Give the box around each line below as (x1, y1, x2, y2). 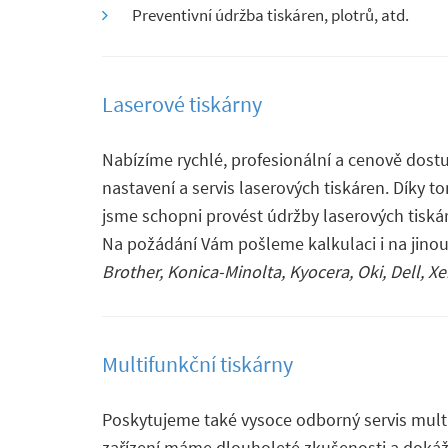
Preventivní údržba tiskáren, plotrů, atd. (132, 4, 409, 26)
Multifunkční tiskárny (102, 350, 293, 378)
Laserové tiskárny (102, 90, 262, 118)
